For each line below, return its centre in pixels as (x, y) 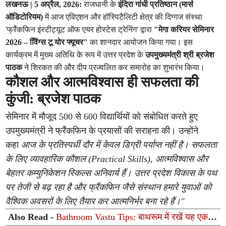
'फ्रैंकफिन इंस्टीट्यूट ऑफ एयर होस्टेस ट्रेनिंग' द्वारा (80, 30)
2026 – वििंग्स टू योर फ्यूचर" (47, 42)
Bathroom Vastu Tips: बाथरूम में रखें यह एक (132, 217)
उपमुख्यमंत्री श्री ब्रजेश (180, 55)
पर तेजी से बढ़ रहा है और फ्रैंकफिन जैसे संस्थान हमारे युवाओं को (109, 187)
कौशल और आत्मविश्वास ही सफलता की (102, 82)
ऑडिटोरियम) (24, 17)
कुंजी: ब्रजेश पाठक (53, 99)
